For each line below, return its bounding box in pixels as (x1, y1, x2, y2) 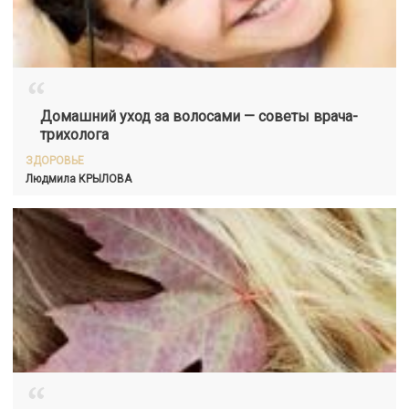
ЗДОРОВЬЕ (26, 154, 84, 167)
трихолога (40, 126, 109, 143)
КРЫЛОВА (79, 173, 131, 185)
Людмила (26, 173, 79, 185)
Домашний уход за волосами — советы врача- (40, 108, 358, 125)
